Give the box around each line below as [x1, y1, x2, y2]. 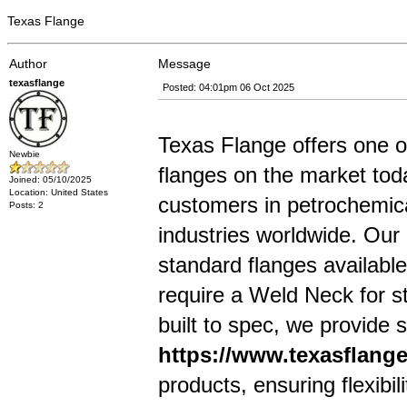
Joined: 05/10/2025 [9, 174, 92, 184]
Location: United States [9, 187, 108, 197]
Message [158, 56, 211, 71]
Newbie [9, 149, 40, 159]
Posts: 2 [9, 200, 44, 210]
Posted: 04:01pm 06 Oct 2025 [163, 82, 294, 93]
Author [9, 56, 47, 71]
